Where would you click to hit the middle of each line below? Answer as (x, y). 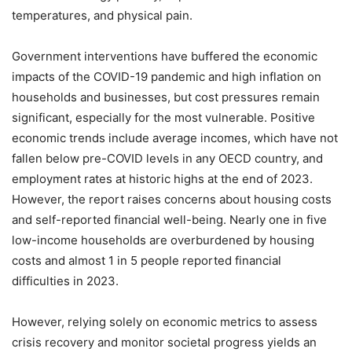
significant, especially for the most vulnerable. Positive (163, 117)
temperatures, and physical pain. (102, 15)
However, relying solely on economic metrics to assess (165, 321)
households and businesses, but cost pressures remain (166, 97)
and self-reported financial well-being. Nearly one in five (169, 219)
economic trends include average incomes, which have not (175, 137)
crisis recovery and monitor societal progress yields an (164, 342)
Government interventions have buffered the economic (165, 56)
